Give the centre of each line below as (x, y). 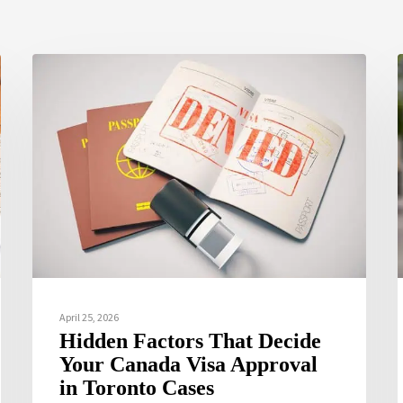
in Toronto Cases (137, 388)
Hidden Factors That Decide (191, 341)
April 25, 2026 (90, 318)
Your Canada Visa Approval (189, 365)
